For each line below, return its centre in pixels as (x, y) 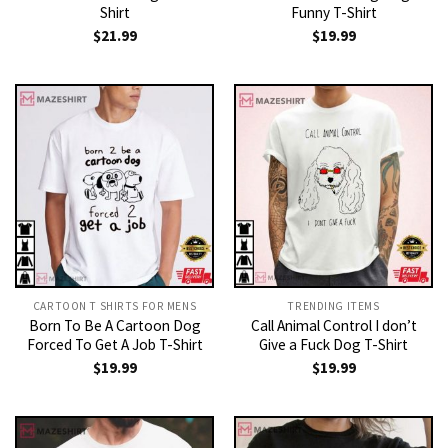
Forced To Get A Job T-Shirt (114, 344)
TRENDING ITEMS (333, 305)
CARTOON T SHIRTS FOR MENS (114, 305)
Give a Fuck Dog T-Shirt (333, 344)
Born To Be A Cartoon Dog (114, 325)
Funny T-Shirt (333, 12)
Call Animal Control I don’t (333, 325)
